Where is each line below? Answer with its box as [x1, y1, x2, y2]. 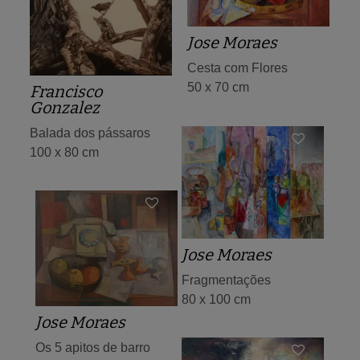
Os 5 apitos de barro [35, 341, 150, 355]
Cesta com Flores [187, 61, 288, 76]
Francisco [30, 81, 102, 101]
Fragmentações [182, 273, 271, 288]
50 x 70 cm [187, 80, 249, 95]
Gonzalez [30, 97, 100, 117]
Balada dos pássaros [30, 125, 150, 140]
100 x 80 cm [30, 145, 99, 159]
